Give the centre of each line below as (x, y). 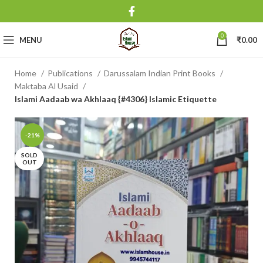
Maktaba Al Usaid (47, 86)
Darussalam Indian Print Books (161, 73)
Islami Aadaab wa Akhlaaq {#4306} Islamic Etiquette (117, 99)
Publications (71, 73)
